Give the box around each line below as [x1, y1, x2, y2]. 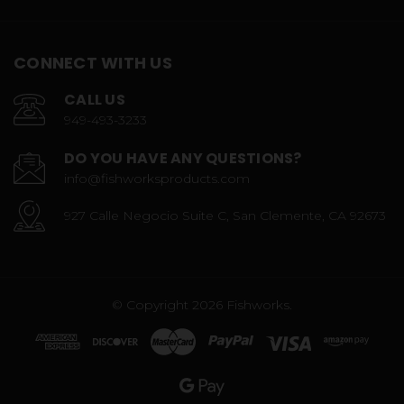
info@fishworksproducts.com [64, 170, 250, 188]
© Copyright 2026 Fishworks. [112, 297, 292, 313]
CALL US [64, 89, 125, 111]
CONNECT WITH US [14, 51, 172, 75]
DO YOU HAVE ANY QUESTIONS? [64, 148, 302, 170]
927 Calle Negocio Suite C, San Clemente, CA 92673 [64, 207, 386, 225]
